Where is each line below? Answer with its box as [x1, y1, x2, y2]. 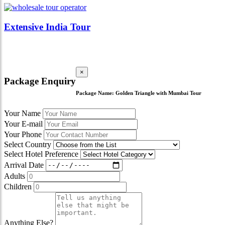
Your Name [4, 108, 41, 118]
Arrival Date [4, 160, 44, 169]
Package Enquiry [4, 76, 76, 87]
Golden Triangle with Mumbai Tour [116, 89, 201, 96]
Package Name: [76, 89, 116, 96]
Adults [4, 171, 25, 180]
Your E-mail [4, 119, 43, 128]
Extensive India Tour [4, 21, 90, 32]
